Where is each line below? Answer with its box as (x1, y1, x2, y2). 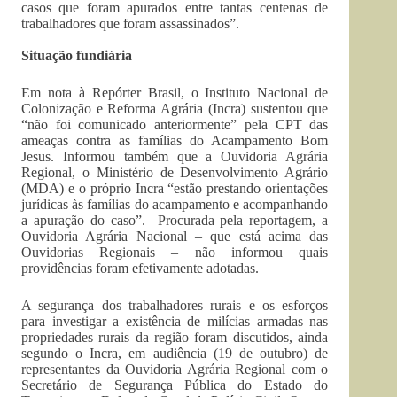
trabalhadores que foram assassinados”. (21, 16, 239, 31)
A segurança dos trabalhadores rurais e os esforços (21, 298, 329, 313)
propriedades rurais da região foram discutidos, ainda (21, 330, 329, 345)
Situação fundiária (21, 48, 132, 63)
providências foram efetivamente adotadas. (21, 261, 259, 276)
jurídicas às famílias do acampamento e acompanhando (21, 197, 329, 212)
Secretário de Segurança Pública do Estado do (21, 378, 329, 393)
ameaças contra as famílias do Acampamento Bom (21, 133, 329, 148)
